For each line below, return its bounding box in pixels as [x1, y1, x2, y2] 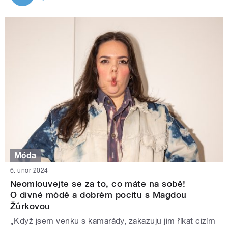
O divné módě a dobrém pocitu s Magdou [10, 189, 187, 200]
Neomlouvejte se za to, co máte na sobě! [10, 178, 186, 189]
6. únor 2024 [10, 166, 48, 174]
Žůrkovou [10, 201, 50, 211]
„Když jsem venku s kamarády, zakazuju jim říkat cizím [10, 216, 216, 226]
